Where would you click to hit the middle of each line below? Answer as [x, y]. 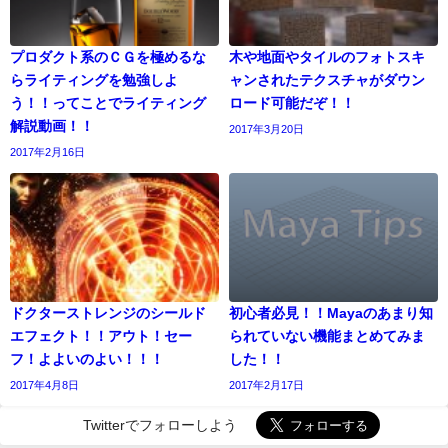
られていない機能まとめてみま [327, 335]
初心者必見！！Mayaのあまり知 [331, 312]
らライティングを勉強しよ [94, 79]
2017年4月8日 [44, 384]
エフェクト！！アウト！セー [101, 335]
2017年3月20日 [266, 128]
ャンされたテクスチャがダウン [327, 79]
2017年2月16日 [47, 151]
